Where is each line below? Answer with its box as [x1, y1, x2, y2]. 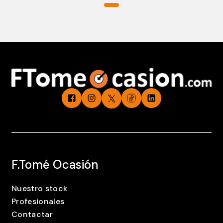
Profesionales [11, 196, 65, 207]
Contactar [11, 209, 53, 220]
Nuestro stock [11, 183, 68, 194]
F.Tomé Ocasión [11, 156, 98, 172]
